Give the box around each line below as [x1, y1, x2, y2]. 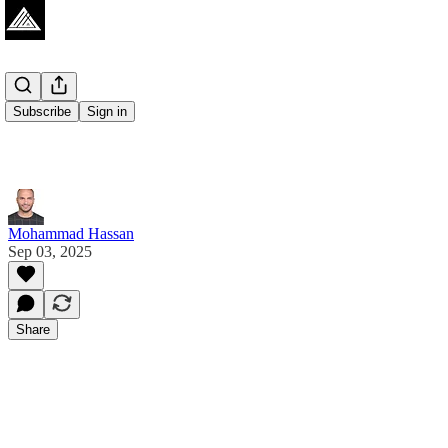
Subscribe [13, 104, 71, 119]
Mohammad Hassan [8, 224, 134, 242]
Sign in [87, 104, 127, 119]
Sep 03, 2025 [8, 242, 92, 260]
